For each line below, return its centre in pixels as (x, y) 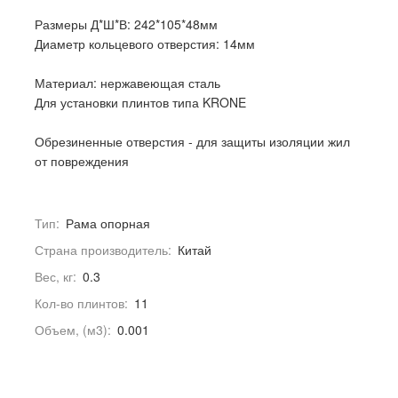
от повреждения (82, 161)
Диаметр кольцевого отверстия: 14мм (145, 44)
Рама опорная (108, 223)
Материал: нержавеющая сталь (127, 83)
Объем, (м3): (73, 330)
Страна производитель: (103, 250)
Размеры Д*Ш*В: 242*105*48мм (126, 24)
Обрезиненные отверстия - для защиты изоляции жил (192, 142)
